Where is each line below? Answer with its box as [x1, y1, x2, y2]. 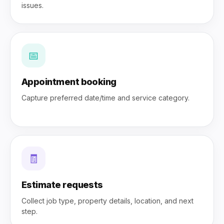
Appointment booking [21, 76, 116, 87]
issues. [21, 1, 43, 9]
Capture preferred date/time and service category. [21, 93, 189, 102]
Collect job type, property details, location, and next [21, 196, 193, 205]
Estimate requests [21, 179, 103, 190]
